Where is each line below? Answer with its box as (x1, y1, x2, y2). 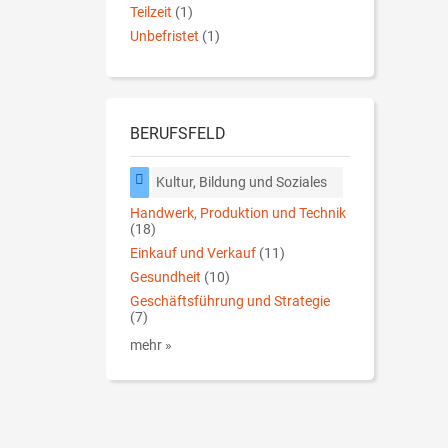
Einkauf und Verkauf (130, 245, 256, 263)
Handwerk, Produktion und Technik (130, 205, 346, 223)
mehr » (130, 337, 172, 355)
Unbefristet (130, 28, 199, 46)
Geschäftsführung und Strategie (130, 293, 330, 311)
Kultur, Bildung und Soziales (156, 174, 328, 192)
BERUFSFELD (130, 124, 226, 144)
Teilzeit (130, 4, 172, 22)
